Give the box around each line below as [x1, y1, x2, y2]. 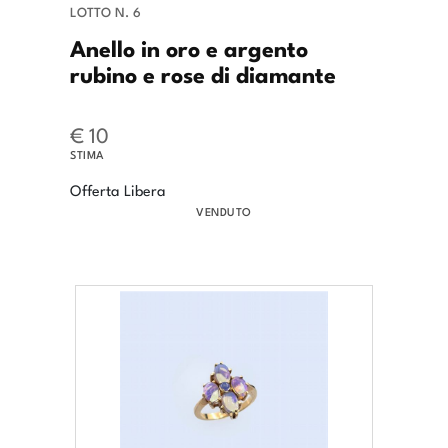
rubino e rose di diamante [70, 56, 336, 91]
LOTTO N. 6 [70, 2, 141, 22]
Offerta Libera [70, 179, 166, 201]
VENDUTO [196, 203, 252, 220]
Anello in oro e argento [70, 30, 308, 65]
